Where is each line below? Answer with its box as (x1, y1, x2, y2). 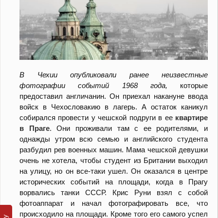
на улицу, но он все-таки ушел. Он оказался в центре (19, 167, 208, 176)
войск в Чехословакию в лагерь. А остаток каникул (19, 103, 208, 111)
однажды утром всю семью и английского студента (19, 135, 208, 144)
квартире (175, 113, 208, 122)
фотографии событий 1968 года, (19, 81, 167, 90)
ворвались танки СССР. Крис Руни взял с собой (19, 188, 208, 197)
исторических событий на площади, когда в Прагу (19, 178, 208, 186)
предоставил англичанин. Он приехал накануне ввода (19, 92, 208, 101)
